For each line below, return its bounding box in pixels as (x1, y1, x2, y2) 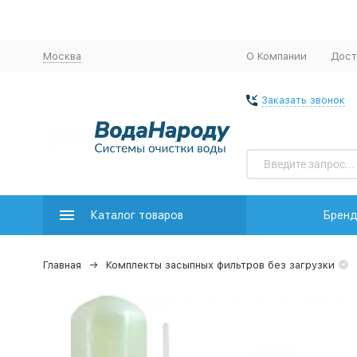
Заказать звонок (261, 94, 345, 106)
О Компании (245, 49, 307, 62)
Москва (42, 49, 81, 62)
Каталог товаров (89, 209, 183, 222)
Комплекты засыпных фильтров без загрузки (105, 259, 335, 271)
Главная (42, 259, 81, 271)
